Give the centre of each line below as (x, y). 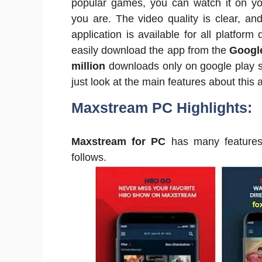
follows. (89, 157)
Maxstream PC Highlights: (162, 108)
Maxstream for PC (119, 142)
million (88, 66)
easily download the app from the (151, 50)
